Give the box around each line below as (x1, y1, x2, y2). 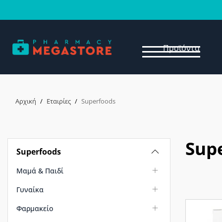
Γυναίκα (16, 184, 44, 194)
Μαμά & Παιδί (16, 166, 63, 175)
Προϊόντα (163, 42, 200, 54)
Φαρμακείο (16, 203, 53, 213)
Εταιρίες (47, 97, 71, 106)
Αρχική (15, 97, 36, 106)
